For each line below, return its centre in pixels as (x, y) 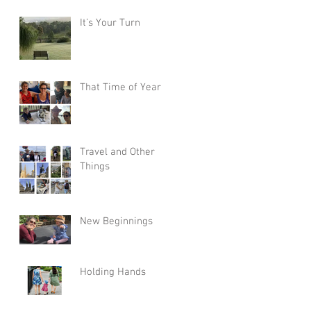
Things (95, 166)
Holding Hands (113, 272)
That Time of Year (120, 87)
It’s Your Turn (110, 23)
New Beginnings (116, 221)
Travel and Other (117, 152)
